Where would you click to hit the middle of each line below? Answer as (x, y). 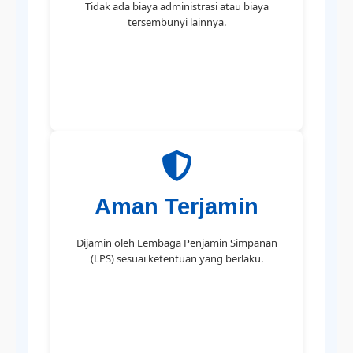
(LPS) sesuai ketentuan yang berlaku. (176, 259)
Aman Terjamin (176, 206)
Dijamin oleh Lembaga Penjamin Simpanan (176, 243)
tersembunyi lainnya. (176, 22)
